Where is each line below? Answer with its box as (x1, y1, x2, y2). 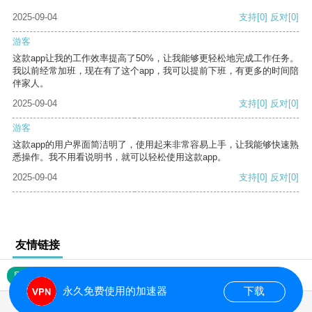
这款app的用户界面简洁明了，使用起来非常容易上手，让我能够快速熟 (13, 139, 299, 150)
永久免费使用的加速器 (62, 285, 167, 297)
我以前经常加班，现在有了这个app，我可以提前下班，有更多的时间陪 (13, 65, 299, 77)
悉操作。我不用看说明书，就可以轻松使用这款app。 (13, 152, 226, 163)
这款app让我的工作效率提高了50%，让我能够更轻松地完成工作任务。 (13, 53, 299, 64)
